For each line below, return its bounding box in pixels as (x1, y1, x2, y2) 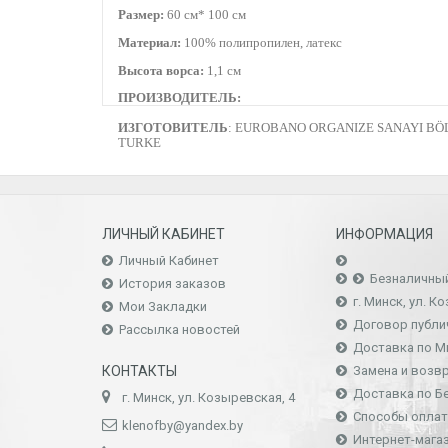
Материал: (118, 35, 181, 50)
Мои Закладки (119, 299, 207, 314)
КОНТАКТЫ (102, 363, 177, 379)
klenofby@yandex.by (122, 418, 243, 433)
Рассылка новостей (119, 322, 240, 337)
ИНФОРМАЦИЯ (336, 226, 433, 242)
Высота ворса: (118, 63, 204, 78)
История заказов (119, 276, 226, 291)
